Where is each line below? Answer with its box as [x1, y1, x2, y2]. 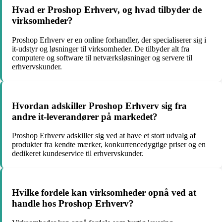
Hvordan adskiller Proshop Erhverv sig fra [12, 100, 187, 111]
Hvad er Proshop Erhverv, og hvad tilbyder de [12, 4, 202, 15]
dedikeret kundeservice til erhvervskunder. [12, 149, 144, 158]
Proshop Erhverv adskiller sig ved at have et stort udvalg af [12, 131, 196, 140]
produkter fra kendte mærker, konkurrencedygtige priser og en [12, 140, 206, 149]
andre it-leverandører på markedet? [12, 111, 158, 122]
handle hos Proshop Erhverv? [12, 198, 134, 209]
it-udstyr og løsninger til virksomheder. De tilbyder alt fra [12, 44, 189, 53]
